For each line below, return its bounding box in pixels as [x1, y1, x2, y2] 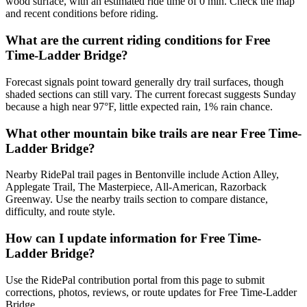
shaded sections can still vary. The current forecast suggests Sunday [5, 88, 296, 100]
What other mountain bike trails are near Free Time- [5, 125, 302, 140]
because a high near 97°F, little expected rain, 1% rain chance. [5, 100, 273, 112]
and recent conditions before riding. [5, 8, 158, 20]
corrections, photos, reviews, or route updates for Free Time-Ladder [5, 286, 297, 298]
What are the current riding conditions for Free [5, 33, 270, 48]
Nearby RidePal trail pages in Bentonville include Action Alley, [5, 169, 279, 181]
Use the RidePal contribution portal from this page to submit [5, 273, 265, 286]
